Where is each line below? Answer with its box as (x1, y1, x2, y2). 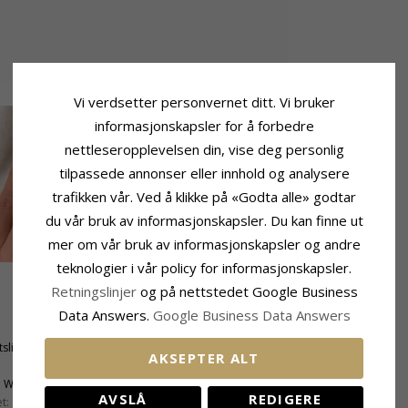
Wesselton (4, 376, 57, 392)
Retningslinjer (50, 281, 140, 301)
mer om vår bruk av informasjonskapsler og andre (47, 234, 361, 253)
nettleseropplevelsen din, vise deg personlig (64, 139, 344, 158)
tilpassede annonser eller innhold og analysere (58, 163, 350, 182)
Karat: (204, 376, 234, 392)
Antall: (204, 321, 236, 337)
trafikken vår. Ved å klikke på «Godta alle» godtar (52, 187, 356, 206)
